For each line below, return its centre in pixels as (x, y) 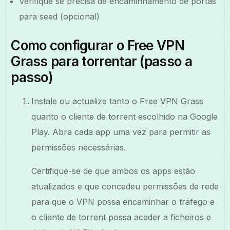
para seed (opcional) (60, 16)
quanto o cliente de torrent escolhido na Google (125, 116)
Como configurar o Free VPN (98, 45)
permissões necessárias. (79, 147)
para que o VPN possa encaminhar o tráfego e (123, 202)
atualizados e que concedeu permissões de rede (125, 186)
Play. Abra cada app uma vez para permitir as (121, 132)
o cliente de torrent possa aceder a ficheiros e (121, 217)
